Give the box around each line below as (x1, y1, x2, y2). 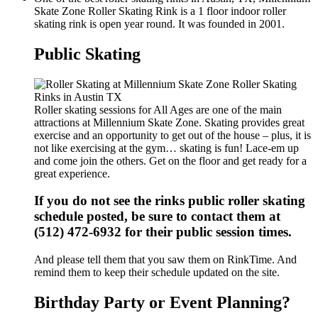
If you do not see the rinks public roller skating (34, 193, 305, 209)
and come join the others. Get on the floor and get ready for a (34, 154, 307, 167)
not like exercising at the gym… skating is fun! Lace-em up (34, 141, 299, 154)
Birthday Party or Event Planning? (34, 292, 290, 312)
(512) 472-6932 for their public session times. (34, 224, 292, 240)
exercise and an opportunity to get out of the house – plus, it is (34, 128, 311, 141)
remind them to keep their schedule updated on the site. (34, 266, 280, 279)
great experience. (34, 167, 110, 180)
